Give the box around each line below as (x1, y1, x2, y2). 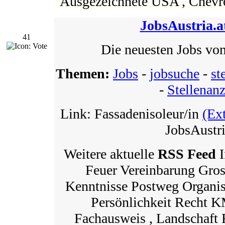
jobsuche (150, 65, 199, 81)
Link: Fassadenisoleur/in (60, 105, 202, 122)
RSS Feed (157, 146, 216, 162)
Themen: (56, 65, 113, 81)
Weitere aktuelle (63, 146, 158, 162)
